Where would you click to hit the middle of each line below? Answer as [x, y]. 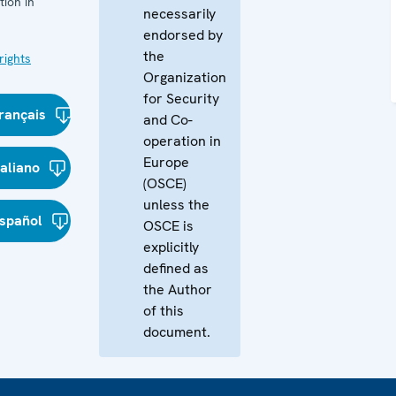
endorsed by [183, 35]
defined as [176, 268]
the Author [178, 289]
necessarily [179, 14]
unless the [176, 205]
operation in [182, 141]
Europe [166, 162]
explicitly [171, 247]
